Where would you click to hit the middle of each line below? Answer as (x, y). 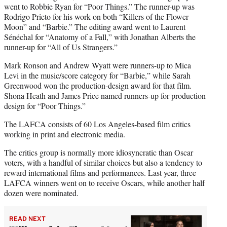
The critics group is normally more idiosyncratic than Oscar (99, 152)
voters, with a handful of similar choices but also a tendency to (103, 162)
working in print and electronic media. (65, 134)
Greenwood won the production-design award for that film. (98, 85)
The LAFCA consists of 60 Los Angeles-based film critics (97, 124)
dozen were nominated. (41, 193)
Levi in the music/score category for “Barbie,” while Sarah (97, 75)
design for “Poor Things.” (45, 105)
